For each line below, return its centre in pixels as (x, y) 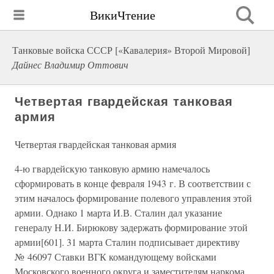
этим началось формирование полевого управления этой (133, 198)
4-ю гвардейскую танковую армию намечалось (112, 168)
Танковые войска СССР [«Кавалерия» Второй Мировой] (131, 50)
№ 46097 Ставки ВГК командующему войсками (116, 257)
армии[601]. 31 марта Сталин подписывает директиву (127, 242)
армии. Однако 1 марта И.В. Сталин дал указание (118, 213)
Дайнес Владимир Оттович (70, 65)
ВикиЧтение (123, 15)
